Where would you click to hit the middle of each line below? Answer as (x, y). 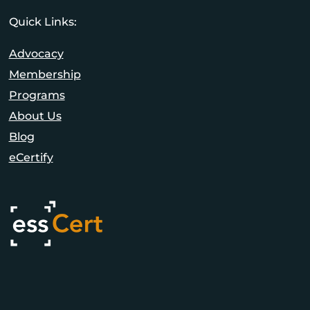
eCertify (31, 158)
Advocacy (36, 54)
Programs (37, 95)
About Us (35, 116)
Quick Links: (43, 22)
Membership (45, 75)
